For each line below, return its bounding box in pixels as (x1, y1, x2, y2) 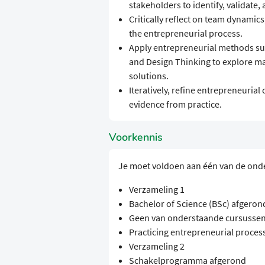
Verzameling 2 (128, 240, 185, 253)
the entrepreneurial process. (128, 27, 243, 40)
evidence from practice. (128, 98, 222, 111)
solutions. (128, 70, 169, 82)
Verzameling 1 (128, 183, 185, 196)
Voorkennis (109, 130, 163, 145)
